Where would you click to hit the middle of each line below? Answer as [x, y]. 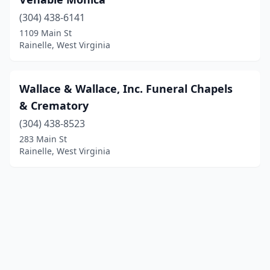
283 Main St [43, 139]
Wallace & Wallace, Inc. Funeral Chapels [126, 89]
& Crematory [54, 105]
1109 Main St [46, 33]
